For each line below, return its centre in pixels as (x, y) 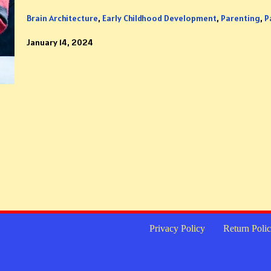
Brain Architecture (62, 18)
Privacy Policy (178, 228)
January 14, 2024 (60, 42)
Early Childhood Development (159, 18)
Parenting (240, 18)
